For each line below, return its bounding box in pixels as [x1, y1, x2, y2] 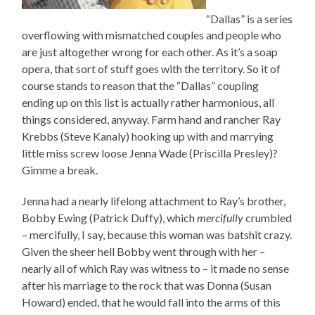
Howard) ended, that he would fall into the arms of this [22, 295, 281, 309]
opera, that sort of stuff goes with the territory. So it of [22, 62, 281, 76]
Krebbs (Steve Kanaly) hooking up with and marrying [22, 129, 274, 143]
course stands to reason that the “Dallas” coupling [22, 79, 259, 93]
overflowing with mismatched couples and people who [22, 28, 282, 42]
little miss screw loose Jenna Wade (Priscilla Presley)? [22, 146, 278, 160]
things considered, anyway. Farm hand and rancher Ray [22, 112, 281, 127]
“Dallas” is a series [206, 11, 293, 25]
